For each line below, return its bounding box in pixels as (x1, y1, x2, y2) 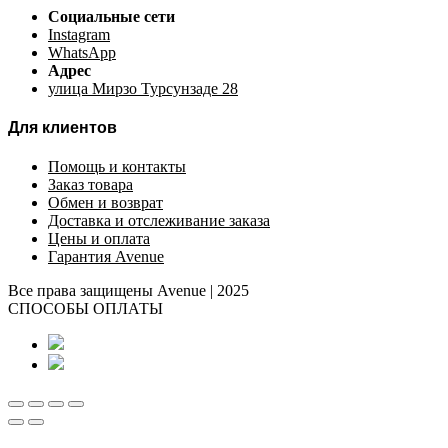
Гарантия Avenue (48, 248, 164, 266)
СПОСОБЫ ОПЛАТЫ (8, 300, 163, 318)
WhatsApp (48, 43, 116, 61)
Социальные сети (48, 7, 175, 25)
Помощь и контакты (48, 158, 186, 176)
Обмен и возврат (48, 194, 163, 212)
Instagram (48, 25, 110, 43)
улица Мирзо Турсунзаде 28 (48, 79, 238, 97)
